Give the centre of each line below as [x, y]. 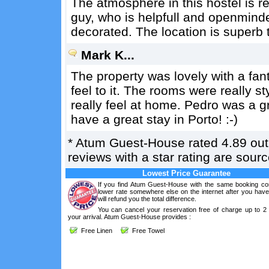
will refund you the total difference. [147, 199]
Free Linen [95, 231]
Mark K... [107, 55]
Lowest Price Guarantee [186, 173]
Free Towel [146, 231]
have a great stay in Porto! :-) [154, 119]
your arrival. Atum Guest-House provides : [129, 217]
